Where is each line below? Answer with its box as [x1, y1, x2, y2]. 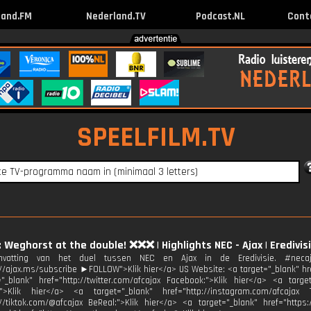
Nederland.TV [85, 10, 146, 23]
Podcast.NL [195, 10, 245, 23]
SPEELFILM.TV [77, 120, 235, 155]
